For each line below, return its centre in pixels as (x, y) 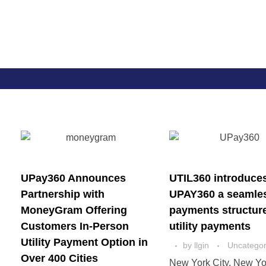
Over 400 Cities (59, 258)
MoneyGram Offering (74, 210)
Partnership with (63, 194)
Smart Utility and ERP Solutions (30, 58)
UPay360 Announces (73, 178)
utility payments (210, 226)
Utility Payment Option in (84, 242)
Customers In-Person (75, 226)
